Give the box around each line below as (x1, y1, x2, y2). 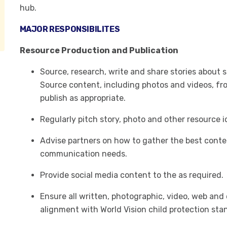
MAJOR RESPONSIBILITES (19, 24, 120, 34)
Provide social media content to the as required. (40, 170, 223, 180)
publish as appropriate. (40, 93, 126, 103)
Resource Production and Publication (19, 46, 178, 55)
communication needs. (40, 149, 127, 159)
